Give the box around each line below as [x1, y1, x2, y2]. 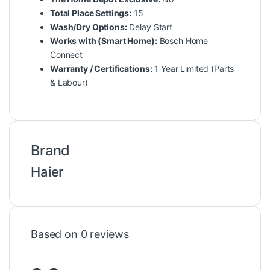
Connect [50, 49, 83, 60]
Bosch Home [157, 36, 209, 46]
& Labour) [50, 77, 88, 88]
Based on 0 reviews [31, 228, 129, 241]
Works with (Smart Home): [50, 36, 157, 46]
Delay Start [127, 22, 172, 33]
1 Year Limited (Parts [152, 63, 234, 74]
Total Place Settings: [50, 8, 132, 19]
